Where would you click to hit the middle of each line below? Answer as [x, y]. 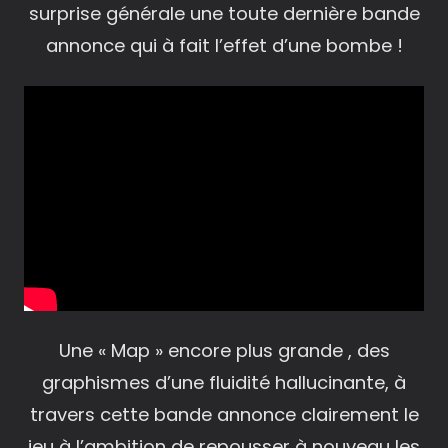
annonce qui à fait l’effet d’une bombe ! [224, 45]
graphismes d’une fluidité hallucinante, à [224, 382]
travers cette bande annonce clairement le [224, 414]
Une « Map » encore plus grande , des [224, 350]
